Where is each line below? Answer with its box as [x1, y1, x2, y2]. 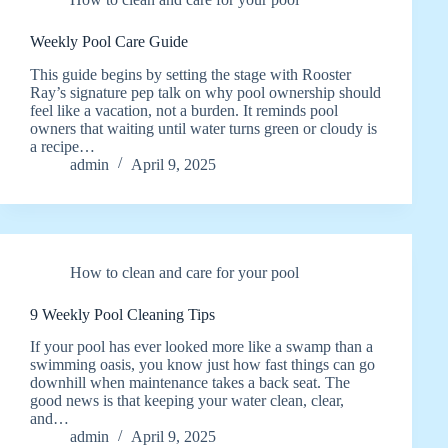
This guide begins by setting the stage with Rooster [30, 65, 351, 83]
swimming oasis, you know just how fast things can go [30, 356, 375, 374]
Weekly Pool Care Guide [30, 32, 188, 50]
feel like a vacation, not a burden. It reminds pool [30, 101, 338, 119]
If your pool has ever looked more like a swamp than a [30, 338, 373, 356]
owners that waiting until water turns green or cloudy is [30, 119, 377, 137]
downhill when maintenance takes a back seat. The [30, 374, 350, 392]
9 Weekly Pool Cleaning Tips [30, 305, 215, 323]
